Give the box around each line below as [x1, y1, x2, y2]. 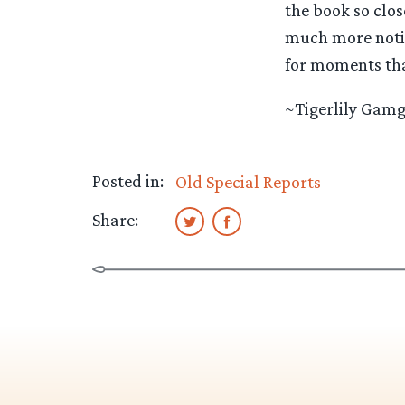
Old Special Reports [174, 172, 321, 193]
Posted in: [92, 171, 164, 192]
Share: [92, 210, 138, 231]
